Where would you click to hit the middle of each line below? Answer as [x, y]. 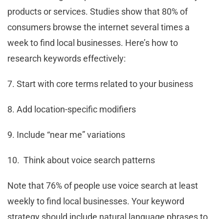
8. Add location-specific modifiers [72, 109]
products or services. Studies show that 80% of [98, 11]
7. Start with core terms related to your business [100, 84]
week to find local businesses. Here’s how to [93, 43]
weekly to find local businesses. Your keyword [96, 201]
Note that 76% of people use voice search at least [103, 185]
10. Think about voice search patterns [81, 160]
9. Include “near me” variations [66, 134]
